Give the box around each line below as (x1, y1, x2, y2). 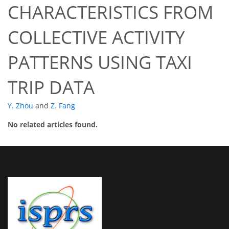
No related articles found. (8, 120, 98, 130)
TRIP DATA (8, 75, 95, 100)
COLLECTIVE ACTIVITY (8, 25, 185, 50)
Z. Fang (51, 101, 75, 111)
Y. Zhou (8, 101, 33, 111)
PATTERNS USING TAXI (8, 50, 192, 75)
